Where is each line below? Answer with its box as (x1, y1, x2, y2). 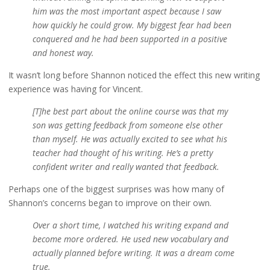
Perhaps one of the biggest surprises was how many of (8, 183, 224, 195)
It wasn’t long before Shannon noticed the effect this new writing (8, 69, 260, 81)
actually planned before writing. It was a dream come (32, 247, 234, 259)
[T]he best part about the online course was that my (32, 105, 228, 118)
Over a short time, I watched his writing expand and (32, 219, 228, 231)
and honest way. (32, 47, 94, 59)
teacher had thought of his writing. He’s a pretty (32, 147, 213, 159)
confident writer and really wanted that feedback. (32, 161, 219, 173)
